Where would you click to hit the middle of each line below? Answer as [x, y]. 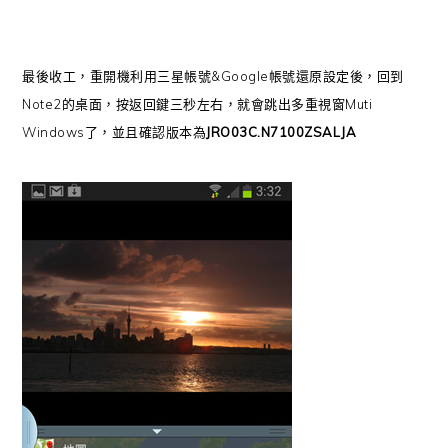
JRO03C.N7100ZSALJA [281, 132]
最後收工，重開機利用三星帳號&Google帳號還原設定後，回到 [213, 76]
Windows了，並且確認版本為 [114, 132]
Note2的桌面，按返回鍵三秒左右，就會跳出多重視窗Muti [197, 104]
